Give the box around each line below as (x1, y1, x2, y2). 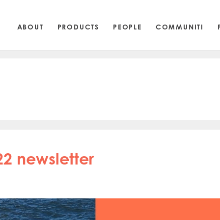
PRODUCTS (57, 22, 99, 31)
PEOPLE (112, 22, 142, 31)
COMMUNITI (155, 22, 204, 31)
